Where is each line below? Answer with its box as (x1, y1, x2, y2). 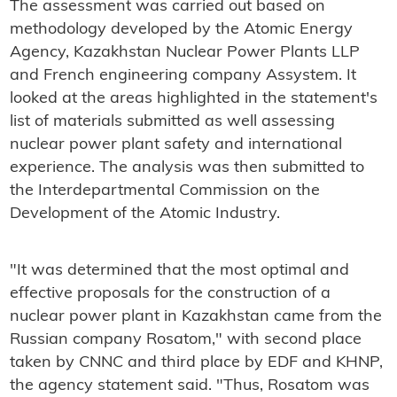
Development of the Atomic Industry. (9, 206, 280, 223)
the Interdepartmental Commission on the (9, 183, 320, 200)
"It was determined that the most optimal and (9, 262, 349, 280)
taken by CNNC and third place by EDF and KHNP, (9, 354, 383, 372)
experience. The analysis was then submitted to (9, 160, 364, 177)
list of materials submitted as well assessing (9, 113, 335, 131)
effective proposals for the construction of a (9, 285, 331, 303)
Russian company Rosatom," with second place (9, 331, 362, 349)
